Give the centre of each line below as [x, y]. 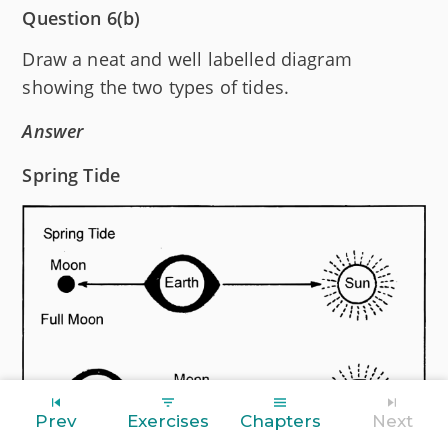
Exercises [168, 420]
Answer [53, 131]
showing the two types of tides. [156, 87]
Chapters [280, 420]
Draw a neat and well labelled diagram [187, 59]
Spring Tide [71, 175]
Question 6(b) [81, 18]
